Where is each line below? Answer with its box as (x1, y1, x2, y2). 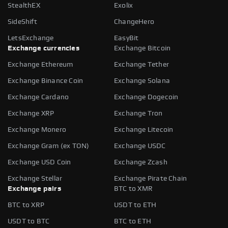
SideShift (8, 18, 37, 25)
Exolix (114, 2, 133, 9)
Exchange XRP (8, 109, 54, 117)
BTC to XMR (114, 185, 153, 192)
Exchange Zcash (114, 158, 167, 166)
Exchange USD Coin (8, 158, 71, 166)
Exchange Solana (114, 77, 170, 84)
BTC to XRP (8, 201, 44, 209)
